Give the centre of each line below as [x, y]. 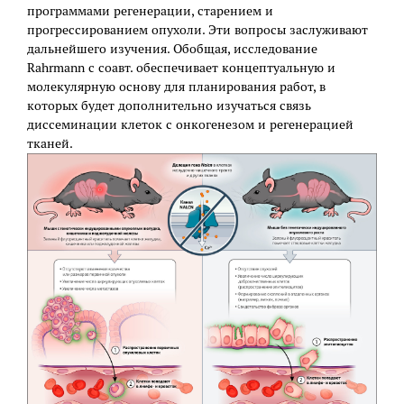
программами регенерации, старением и [150, 11]
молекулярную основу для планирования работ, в [176, 87]
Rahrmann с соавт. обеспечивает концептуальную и [181, 68]
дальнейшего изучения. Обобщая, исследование [172, 49]
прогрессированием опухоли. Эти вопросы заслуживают [197, 30]
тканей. [50, 144]
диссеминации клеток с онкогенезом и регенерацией [190, 125]
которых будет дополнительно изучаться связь [169, 106]
